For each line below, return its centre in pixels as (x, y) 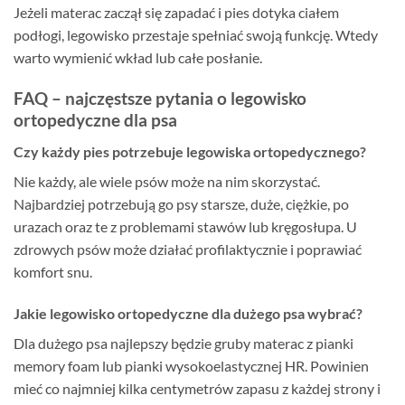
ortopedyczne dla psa (95, 120)
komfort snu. (53, 271)
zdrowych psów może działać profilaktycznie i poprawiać (188, 249)
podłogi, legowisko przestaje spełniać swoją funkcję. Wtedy (196, 35)
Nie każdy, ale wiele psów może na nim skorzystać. (167, 181)
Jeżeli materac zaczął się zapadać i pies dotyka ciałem (176, 13)
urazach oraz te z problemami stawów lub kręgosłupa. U (185, 226)
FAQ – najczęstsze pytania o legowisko (160, 99)
